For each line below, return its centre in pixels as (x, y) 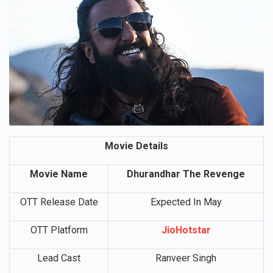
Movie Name (59, 193)
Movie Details (136, 165)
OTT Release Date (59, 221)
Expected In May (186, 221)
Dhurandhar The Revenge (186, 193)
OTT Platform (59, 249)
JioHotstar (186, 249)
